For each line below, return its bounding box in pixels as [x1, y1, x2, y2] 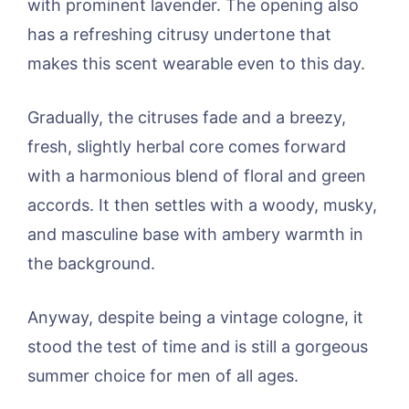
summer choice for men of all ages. [27, 365, 299, 385]
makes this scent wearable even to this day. [27, 53, 365, 73]
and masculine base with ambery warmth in [27, 224, 363, 244]
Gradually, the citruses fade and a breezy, [27, 107, 346, 127]
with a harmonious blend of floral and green [27, 165, 366, 185]
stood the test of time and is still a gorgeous [27, 336, 368, 356]
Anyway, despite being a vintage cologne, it [27, 307, 363, 327]
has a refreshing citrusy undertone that [27, 24, 331, 44]
